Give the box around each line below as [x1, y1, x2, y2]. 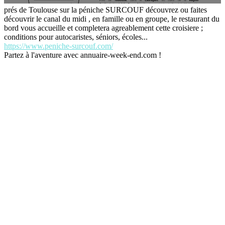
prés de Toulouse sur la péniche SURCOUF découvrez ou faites [4, 5, 207, 14]
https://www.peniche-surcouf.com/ [4, 41, 113, 50]
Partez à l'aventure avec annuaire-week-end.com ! [4, 50, 161, 59]
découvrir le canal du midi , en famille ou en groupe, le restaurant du [4, 14, 219, 23]
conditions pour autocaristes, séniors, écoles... [4, 32, 148, 41]
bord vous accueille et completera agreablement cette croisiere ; [4, 23, 203, 32]
